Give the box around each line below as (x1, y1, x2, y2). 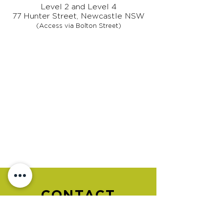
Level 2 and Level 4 (40, 2, 117, 11)
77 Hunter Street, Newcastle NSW (12, 11, 145, 21)
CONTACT (41, 187, 116, 202)
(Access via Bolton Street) (36, 22, 121, 29)
